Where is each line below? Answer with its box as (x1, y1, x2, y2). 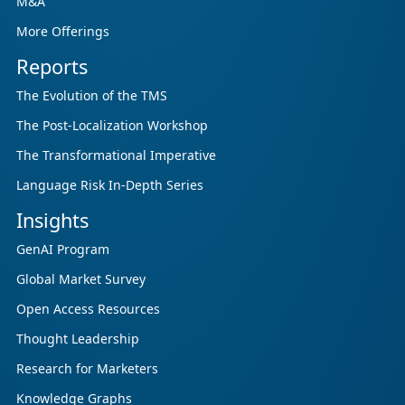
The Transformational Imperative (16, 146, 216, 164)
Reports (16, 53, 88, 80)
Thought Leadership (16, 330, 139, 347)
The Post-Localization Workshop (16, 117, 208, 134)
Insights (16, 207, 89, 233)
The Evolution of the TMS (16, 87, 167, 104)
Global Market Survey (16, 270, 146, 287)
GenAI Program (16, 240, 109, 258)
